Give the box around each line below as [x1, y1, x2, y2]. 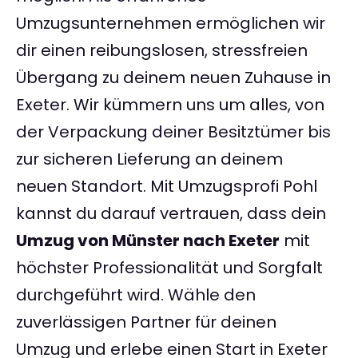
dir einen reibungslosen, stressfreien [16, 39, 308, 62]
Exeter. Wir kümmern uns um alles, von [16, 93, 324, 117]
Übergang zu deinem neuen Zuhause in [16, 66, 331, 89]
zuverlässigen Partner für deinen [16, 311, 276, 334]
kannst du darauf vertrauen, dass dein [16, 202, 326, 225]
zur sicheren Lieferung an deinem [16, 148, 283, 171]
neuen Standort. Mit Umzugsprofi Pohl [16, 175, 317, 198]
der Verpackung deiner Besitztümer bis [16, 121, 331, 144]
